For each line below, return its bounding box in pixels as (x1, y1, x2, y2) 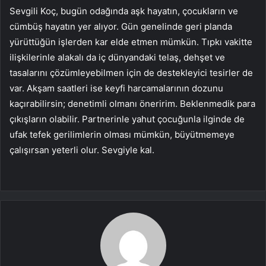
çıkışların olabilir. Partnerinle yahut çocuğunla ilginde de (9, 113, 245, 125)
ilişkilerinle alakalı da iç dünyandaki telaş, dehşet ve (9, 52, 225, 64)
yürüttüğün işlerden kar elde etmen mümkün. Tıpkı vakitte (9, 36, 252, 48)
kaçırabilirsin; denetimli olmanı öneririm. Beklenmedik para (9, 98, 255, 110)
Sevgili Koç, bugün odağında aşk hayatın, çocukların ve (9, 5, 238, 17)
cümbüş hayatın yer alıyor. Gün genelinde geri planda (9, 21, 232, 33)
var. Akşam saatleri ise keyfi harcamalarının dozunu (9, 83, 223, 94)
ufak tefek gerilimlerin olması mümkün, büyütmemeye (9, 129, 235, 141)
